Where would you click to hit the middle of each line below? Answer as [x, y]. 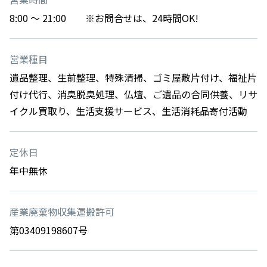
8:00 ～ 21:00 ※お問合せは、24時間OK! [104, 18]
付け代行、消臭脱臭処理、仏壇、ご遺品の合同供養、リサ [133, 94]
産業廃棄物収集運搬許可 [62, 211]
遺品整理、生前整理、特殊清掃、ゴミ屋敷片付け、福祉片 [133, 77]
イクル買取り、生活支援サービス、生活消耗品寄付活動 [128, 111]
